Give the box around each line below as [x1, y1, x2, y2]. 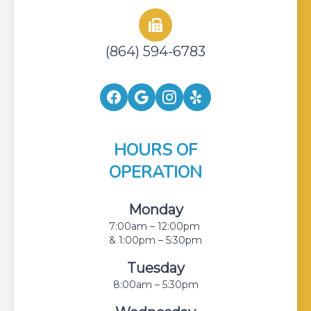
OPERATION [109, 161, 202, 184]
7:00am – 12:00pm [109, 220, 200, 233]
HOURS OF [114, 139, 197, 162]
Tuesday [126, 260, 185, 277]
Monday [128, 201, 183, 219]
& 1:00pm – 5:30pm [109, 234, 202, 247]
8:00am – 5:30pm [112, 278, 199, 292]
